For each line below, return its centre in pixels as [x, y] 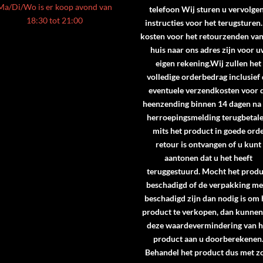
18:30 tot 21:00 [54, 20]
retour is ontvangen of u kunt [209, 144]
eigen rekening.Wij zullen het [209, 63]
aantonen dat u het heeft [209, 158]
